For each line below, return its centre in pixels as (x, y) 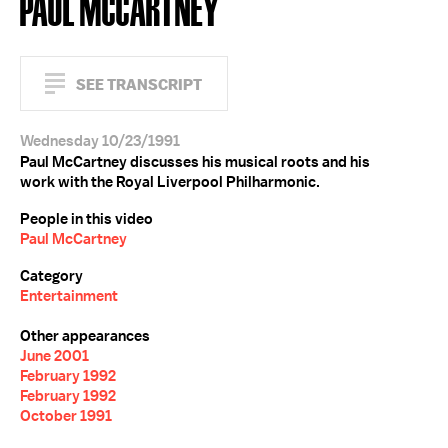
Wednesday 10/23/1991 (100, 141)
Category (51, 276)
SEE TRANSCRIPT (139, 84)
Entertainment (69, 296)
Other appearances (85, 336)
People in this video (86, 219)
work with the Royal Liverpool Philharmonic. (170, 182)
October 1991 (66, 416)
